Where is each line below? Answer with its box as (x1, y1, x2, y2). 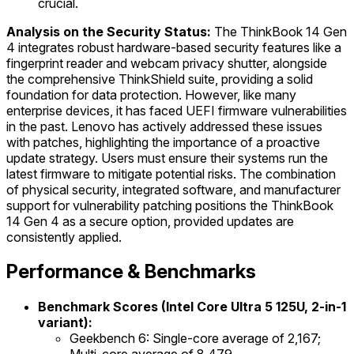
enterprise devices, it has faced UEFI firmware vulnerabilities (6, 102, 347, 119)
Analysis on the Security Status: (6, 23, 211, 40)
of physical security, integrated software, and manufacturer (6, 181, 341, 198)
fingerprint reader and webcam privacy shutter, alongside (6, 55, 327, 71)
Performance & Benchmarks (6, 260, 256, 284)
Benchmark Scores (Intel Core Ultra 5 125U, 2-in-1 (38, 299, 346, 315)
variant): (38, 314, 92, 331)
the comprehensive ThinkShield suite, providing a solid (6, 70, 313, 87)
